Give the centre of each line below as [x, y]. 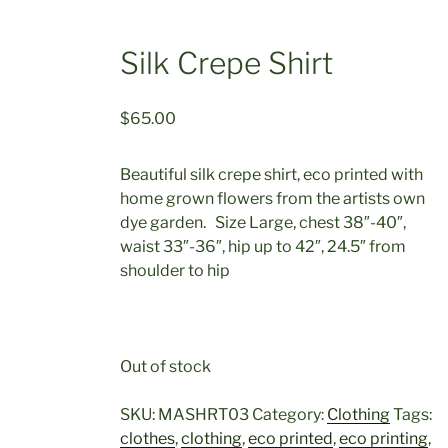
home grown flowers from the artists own [272, 198]
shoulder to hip [174, 270]
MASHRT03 [203, 414]
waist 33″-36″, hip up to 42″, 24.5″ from [262, 246]
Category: [289, 414]
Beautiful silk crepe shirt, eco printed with [271, 174]
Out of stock [165, 366]
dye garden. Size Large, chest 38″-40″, [262, 222]
